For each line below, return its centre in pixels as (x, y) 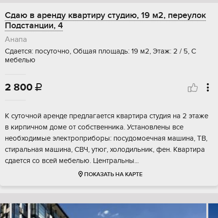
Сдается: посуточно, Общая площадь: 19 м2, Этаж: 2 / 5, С (100, 51)
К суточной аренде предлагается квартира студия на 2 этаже (107, 116)
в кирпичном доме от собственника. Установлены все (94, 127)
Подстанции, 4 (34, 26)
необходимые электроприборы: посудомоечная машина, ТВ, (106, 138)
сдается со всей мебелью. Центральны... (72, 161)
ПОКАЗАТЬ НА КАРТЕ (113, 175)
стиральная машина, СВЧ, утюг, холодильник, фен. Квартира (105, 150)
